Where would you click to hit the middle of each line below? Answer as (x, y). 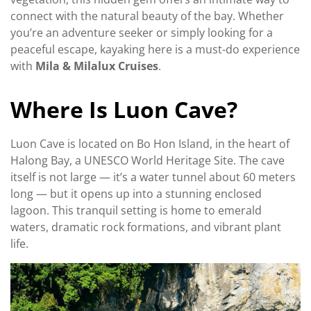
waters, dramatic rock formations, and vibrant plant (146, 227)
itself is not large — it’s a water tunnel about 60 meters (153, 177)
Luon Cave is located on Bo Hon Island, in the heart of (150, 143)
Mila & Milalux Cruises (97, 66)
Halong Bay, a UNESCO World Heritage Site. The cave (148, 160)
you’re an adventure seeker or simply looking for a (142, 33)
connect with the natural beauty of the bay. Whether (147, 16)
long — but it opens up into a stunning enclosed (136, 193)
